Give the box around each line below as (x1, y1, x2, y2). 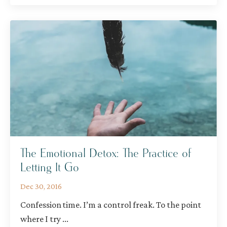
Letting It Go (20, 162, 79, 174)
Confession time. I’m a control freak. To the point (20, 200, 201, 210)
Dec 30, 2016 (20, 182, 62, 191)
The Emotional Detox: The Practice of (20, 147, 191, 160)
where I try (20, 214, 62, 224)
